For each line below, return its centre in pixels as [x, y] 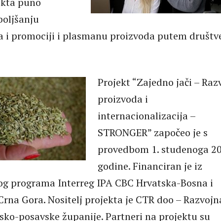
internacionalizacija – [147, 116]
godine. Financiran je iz [150, 166]
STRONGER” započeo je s [153, 132]
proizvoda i [123, 99]
